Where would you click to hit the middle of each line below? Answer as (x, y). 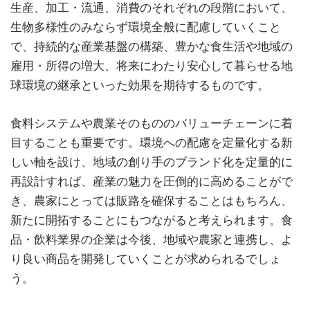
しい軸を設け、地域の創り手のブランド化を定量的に (152, 162)
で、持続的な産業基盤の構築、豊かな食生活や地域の (152, 46)
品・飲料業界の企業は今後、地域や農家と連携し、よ (152, 239)
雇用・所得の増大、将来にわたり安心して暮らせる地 (152, 65)
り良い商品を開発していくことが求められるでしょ (146, 258)
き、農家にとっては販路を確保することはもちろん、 (152, 200)
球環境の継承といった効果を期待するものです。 (140, 85)
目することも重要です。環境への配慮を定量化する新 (152, 142)
